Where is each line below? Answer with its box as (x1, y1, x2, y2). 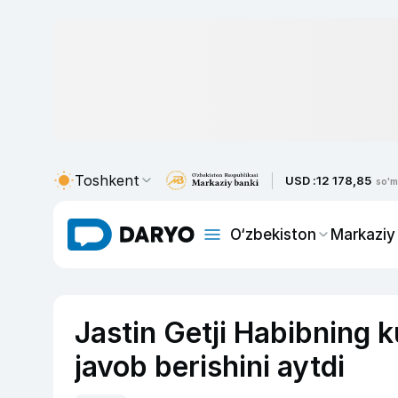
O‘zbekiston (230, 225, 316, 243)
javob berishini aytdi (75, 349, 345, 384)
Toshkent (75, 171, 139, 189)
